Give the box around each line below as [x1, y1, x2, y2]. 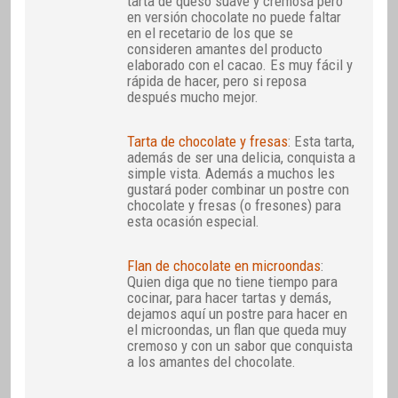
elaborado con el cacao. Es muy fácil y [127, 55, 354, 74]
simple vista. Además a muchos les [127, 163, 336, 182]
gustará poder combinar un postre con [127, 179, 350, 198]
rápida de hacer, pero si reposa [127, 71, 307, 90]
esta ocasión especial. [127, 211, 260, 230]
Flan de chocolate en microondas [127, 256, 322, 275]
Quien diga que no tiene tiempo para [127, 272, 338, 291]
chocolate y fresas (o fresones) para [127, 195, 342, 214]
